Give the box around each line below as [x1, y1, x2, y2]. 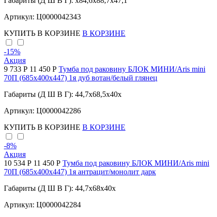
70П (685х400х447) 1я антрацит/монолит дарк [4, 168, 156, 176]
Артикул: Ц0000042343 [4, 13, 81, 21]
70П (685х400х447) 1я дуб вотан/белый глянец [4, 74, 157, 82]
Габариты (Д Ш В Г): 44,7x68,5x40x [4, 90, 122, 99]
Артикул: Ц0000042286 [4, 107, 81, 115]
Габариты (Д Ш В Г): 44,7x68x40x [4, 184, 116, 193]
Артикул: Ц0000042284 [4, 201, 81, 209]
